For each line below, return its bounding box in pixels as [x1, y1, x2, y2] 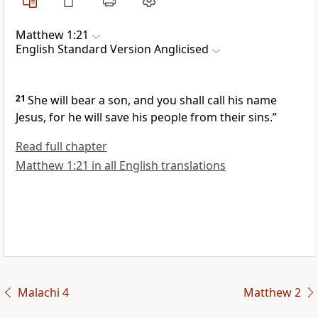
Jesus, [16, 109, 49, 126]
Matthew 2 [243, 285, 301, 301]
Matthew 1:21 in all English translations [16, 158, 226, 174]
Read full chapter [16, 138, 107, 155]
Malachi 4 [17, 285, 69, 301]
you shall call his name [157, 92, 277, 109]
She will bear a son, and [28, 92, 157, 109]
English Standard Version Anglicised [16, 41, 209, 57]
